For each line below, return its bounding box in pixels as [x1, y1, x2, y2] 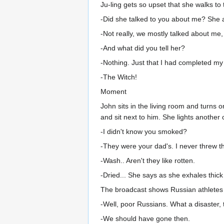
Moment [100, 87, 126, 95]
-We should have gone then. [100, 214, 190, 222]
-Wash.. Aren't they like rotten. [100, 156, 195, 164]
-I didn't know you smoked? [100, 127, 187, 135]
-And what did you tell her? [100, 43, 185, 52]
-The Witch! [100, 72, 137, 81]
